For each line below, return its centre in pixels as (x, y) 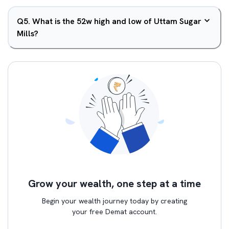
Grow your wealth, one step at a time (114, 184)
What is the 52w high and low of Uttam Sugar (117, 21)
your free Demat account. (114, 212)
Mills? (28, 33)
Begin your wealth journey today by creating (114, 201)
